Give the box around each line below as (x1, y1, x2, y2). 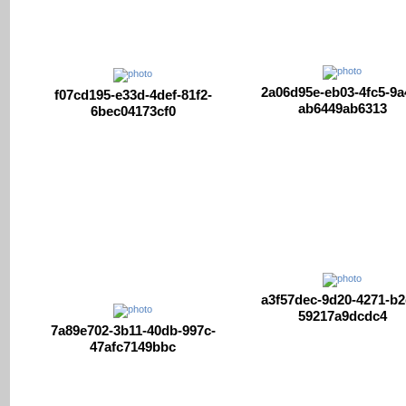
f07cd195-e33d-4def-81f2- (53, 87, 212, 103)
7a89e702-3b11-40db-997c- (50, 323, 216, 339)
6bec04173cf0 (90, 103, 176, 120)
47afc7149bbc (90, 339, 176, 355)
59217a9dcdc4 (297, 308, 387, 324)
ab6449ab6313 (297, 101, 387, 117)
